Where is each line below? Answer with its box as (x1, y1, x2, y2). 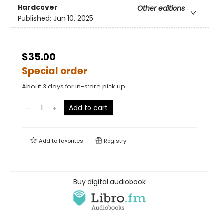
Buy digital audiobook (73, 177, 146, 187)
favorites (59, 137, 83, 145)
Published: (18, 13, 53, 23)
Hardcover (18, 2, 58, 13)
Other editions (137, 3, 185, 14)
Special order (22, 65, 87, 78)
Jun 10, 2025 (53, 13, 93, 23)
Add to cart (69, 103, 108, 112)
